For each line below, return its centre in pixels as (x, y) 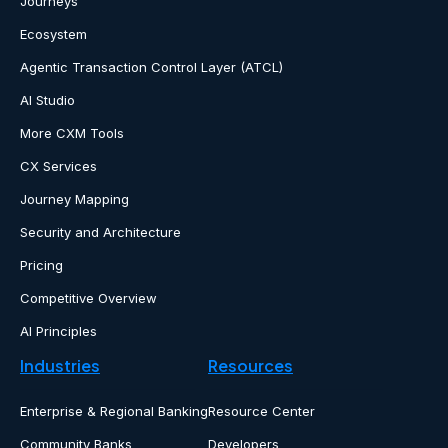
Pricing (41, 265)
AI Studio (47, 100)
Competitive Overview (88, 298)
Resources (250, 366)
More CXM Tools (72, 133)
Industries (60, 366)
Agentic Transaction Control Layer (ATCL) (151, 67)
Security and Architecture (100, 232)
